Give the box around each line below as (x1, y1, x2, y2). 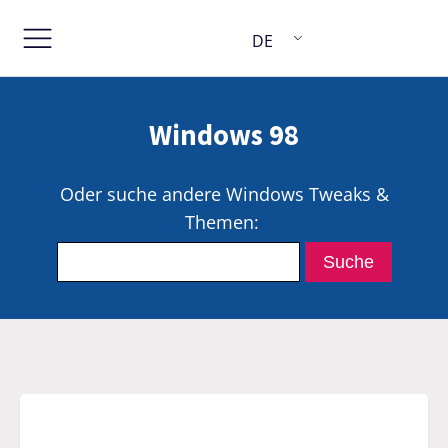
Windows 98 (149, 116, 299, 153)
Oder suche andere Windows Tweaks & (59, 181, 389, 206)
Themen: (184, 209, 264, 234)
